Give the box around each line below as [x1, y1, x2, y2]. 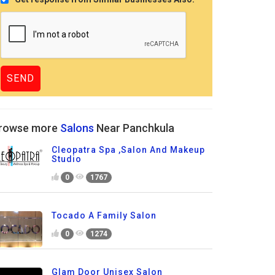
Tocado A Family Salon [51, 210, 157, 220]
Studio [51, 154, 82, 165]
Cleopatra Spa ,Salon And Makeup [51, 145, 205, 155]
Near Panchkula [94, 122, 174, 135]
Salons [60, 122, 94, 135]
